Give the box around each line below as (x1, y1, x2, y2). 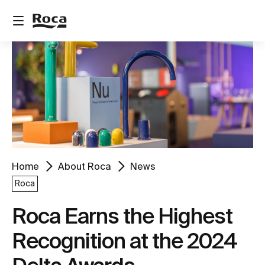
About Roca (58, 160, 111, 172)
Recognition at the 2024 (12, 228, 237, 253)
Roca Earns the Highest (12, 203, 232, 228)
